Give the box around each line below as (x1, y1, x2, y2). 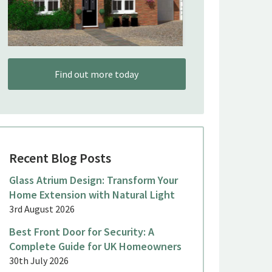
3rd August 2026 (8, 203, 75, 216)
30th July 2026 (8, 254, 69, 267)
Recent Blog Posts (8, 149, 111, 167)
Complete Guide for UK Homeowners (8, 239, 182, 254)
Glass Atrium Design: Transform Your (8, 173, 178, 188)
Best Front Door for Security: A (8, 225, 154, 239)
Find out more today (55, 68, 139, 81)
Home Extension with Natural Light (8, 188, 175, 202)
